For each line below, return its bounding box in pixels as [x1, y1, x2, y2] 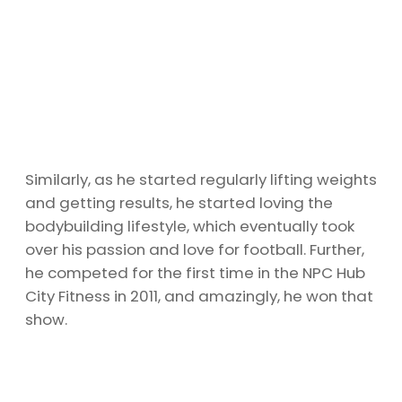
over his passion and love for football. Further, [25, 239, 364, 261]
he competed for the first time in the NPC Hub [25, 262, 365, 284]
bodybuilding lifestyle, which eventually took [25, 215, 354, 238]
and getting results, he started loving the [25, 192, 333, 214]
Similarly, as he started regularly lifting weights [25, 169, 377, 191]
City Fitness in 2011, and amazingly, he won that [25, 285, 373, 308]
